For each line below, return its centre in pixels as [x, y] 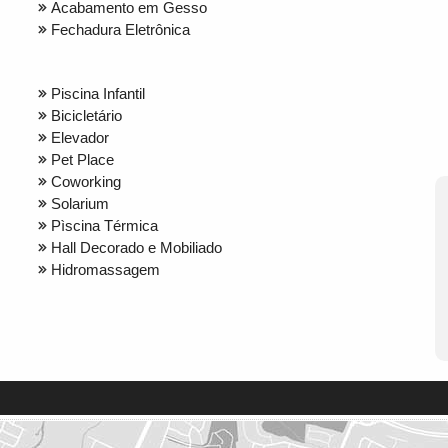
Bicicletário [86, 115]
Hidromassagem [105, 269]
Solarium [80, 203]
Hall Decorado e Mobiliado [136, 247]
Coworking [86, 181]
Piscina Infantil [98, 93]
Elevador [80, 137]
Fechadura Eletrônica [120, 29]
